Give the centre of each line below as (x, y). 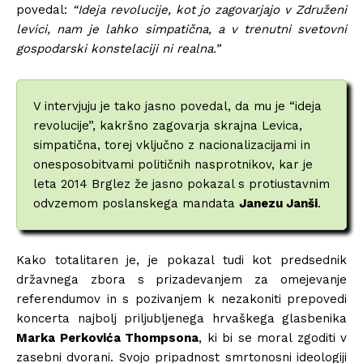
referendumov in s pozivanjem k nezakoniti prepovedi (181, 299)
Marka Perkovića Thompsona (107, 337)
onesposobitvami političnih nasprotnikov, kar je (173, 164)
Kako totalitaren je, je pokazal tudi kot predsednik (181, 260)
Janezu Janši (278, 203)
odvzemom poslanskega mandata (136, 203)
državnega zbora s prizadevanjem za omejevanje (181, 279)
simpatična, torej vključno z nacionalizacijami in (172, 145)
